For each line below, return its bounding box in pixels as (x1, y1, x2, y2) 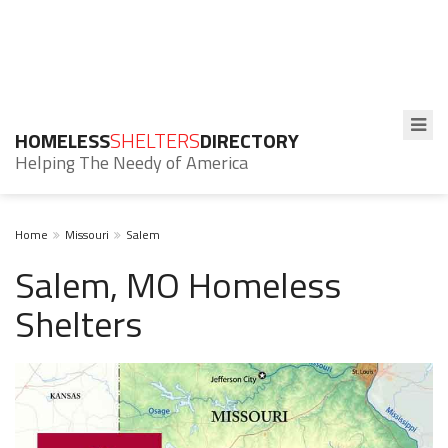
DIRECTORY (200, 125, 299, 156)
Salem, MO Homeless (15, 257, 341, 312)
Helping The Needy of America (15, 149, 248, 176)
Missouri (65, 225, 109, 244)
